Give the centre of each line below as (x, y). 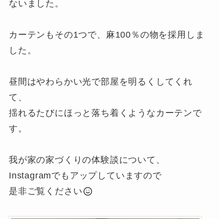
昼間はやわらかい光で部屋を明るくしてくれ (101, 81)
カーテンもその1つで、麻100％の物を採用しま (107, 34)
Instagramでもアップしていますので (85, 175)
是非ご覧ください (45, 191)
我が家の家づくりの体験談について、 (87, 160)
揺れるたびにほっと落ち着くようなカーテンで (105, 113)
